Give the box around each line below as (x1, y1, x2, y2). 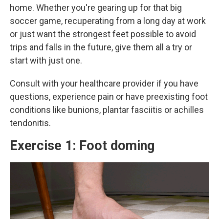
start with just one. (10, 55, 82, 66)
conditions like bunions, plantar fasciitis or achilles (10, 104, 204, 115)
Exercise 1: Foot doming (10, 137, 154, 153)
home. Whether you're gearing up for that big (10, 2, 182, 13)
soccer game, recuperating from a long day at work (10, 15, 206, 26)
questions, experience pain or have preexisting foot (10, 91, 208, 102)
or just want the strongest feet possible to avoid (10, 28, 196, 39)
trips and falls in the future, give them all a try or (10, 42, 192, 52)
